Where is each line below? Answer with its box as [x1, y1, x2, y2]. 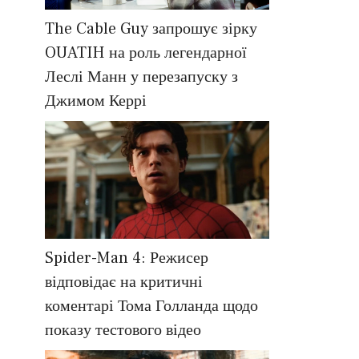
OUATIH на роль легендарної [45, 42, 247, 64]
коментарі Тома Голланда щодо [45, 296, 258, 317]
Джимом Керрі [45, 91, 147, 112]
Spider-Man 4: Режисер [45, 248, 208, 269]
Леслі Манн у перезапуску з [45, 67, 238, 88]
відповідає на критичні [45, 272, 203, 293]
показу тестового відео [45, 320, 201, 341]
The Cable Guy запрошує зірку [45, 18, 257, 40]
